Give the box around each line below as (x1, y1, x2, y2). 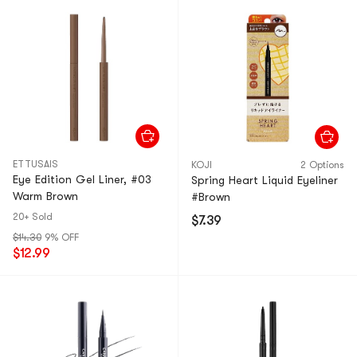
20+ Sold (13, 211, 53, 222)
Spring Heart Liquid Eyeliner (191, 174, 338, 186)
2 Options (300, 159, 344, 171)
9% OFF (45, 232, 79, 243)
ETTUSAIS (13, 159, 58, 170)
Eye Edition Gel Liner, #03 (13, 173, 151, 186)
